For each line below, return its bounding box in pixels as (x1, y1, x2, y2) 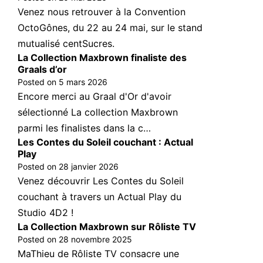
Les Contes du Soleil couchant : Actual (18, 136, 194, 149)
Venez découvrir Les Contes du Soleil (18, 175, 184, 187)
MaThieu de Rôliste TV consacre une (18, 248, 180, 260)
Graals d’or (18, 63, 68, 76)
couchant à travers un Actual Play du (18, 191, 182, 203)
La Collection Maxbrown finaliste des (18, 52, 187, 64)
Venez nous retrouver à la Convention (18, 6, 186, 18)
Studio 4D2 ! (18, 207, 74, 219)
